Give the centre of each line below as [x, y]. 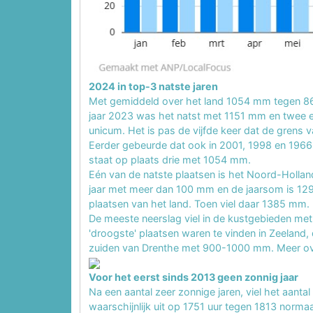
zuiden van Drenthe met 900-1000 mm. [183, 247]
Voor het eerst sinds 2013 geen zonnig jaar [194, 277]
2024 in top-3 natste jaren [153, 86]
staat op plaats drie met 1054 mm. [170, 159]
